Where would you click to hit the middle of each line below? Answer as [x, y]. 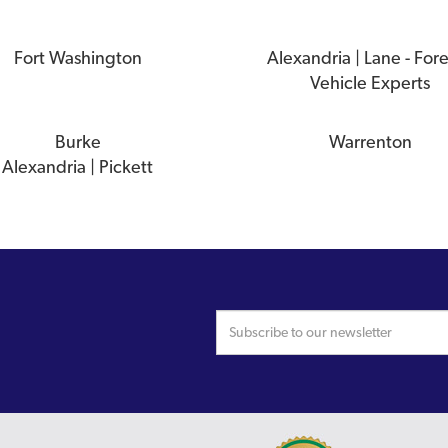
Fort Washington [77, 57]
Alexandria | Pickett [78, 166]
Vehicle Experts [370, 82]
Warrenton [370, 141]
